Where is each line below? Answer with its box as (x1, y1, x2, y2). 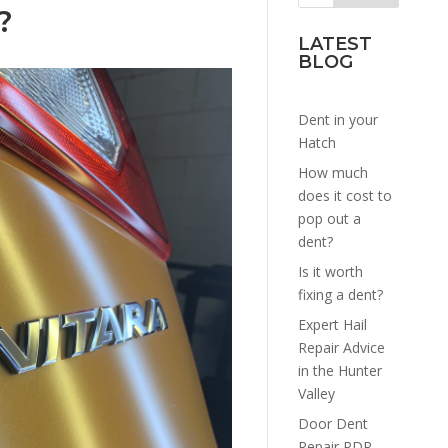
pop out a (297, 208, 361, 228)
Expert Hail (297, 314, 367, 334)
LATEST (297, 32, 372, 55)
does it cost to (297, 185, 392, 205)
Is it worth (297, 261, 363, 281)
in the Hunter (297, 360, 382, 380)
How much (297, 162, 368, 182)
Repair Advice (297, 337, 385, 357)
